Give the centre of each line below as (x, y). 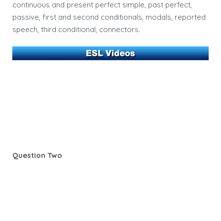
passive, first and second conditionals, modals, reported (109, 17)
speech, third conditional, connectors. (76, 29)
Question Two (37, 155)
